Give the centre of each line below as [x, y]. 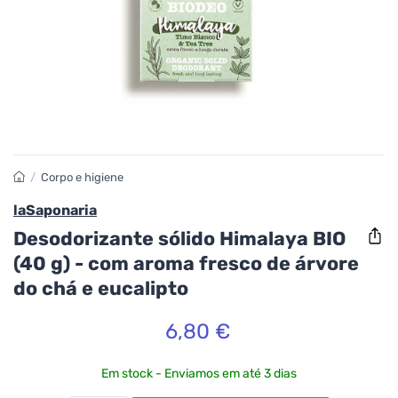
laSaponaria [55, 210]
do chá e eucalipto [101, 288]
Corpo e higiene [83, 177]
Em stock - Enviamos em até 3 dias [199, 373]
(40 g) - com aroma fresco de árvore [186, 263]
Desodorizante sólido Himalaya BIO [179, 238]
